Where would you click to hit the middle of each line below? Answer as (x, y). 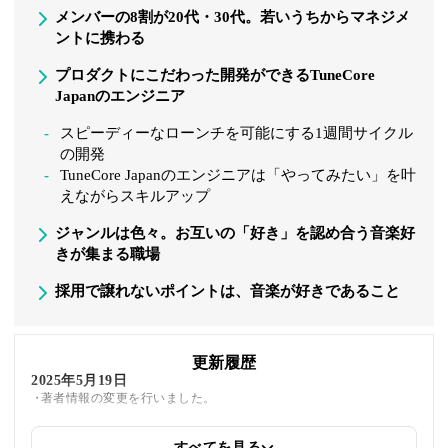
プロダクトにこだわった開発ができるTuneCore (215, 75)
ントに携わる (100, 38)
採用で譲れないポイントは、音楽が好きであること (228, 291)
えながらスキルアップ (135, 196)
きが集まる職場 (108, 254)
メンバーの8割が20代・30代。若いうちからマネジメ (233, 17)
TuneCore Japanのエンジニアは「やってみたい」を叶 (238, 175)
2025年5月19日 (79, 381)
